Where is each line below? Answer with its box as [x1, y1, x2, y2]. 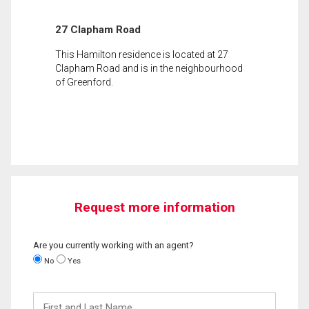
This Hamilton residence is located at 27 [55, 48, 228, 60]
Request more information [74, 199, 235, 215]
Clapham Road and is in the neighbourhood [55, 62, 243, 74]
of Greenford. [55, 76, 113, 88]
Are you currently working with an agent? [33, 239, 194, 250]
